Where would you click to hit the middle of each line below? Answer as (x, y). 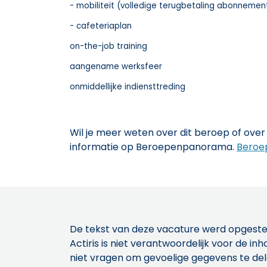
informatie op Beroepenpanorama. (153, 147)
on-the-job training (108, 46)
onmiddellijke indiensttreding (128, 86)
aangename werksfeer (116, 66)
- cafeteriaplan (101, 26)
